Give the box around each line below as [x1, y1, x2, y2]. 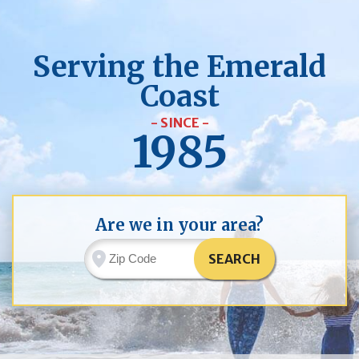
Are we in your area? [95, 215, 264, 236]
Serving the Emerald [33, 49, 326, 86]
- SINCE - [150, 115, 209, 131]
